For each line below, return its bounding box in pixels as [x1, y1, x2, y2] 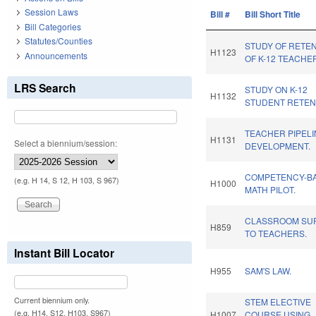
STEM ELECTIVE [245, 296, 312, 308]
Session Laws [25, 6, 78, 18]
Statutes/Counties [25, 35, 92, 47]
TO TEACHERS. [245, 227, 308, 240]
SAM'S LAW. [245, 265, 292, 277]
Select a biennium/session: [14, 136, 117, 149]
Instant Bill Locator [14, 244, 114, 261]
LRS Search [14, 79, 76, 96]
